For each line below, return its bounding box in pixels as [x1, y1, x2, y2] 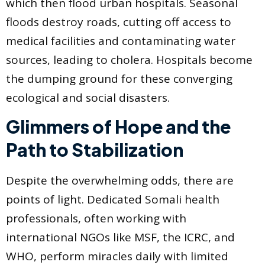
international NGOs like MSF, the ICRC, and [6, 230, 235, 245]
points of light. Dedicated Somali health [6, 192, 219, 208]
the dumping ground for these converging [6, 70, 232, 86]
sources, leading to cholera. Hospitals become [6, 51, 253, 67]
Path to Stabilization [6, 138, 183, 161]
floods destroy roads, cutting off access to [6, 14, 231, 30]
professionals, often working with [6, 211, 186, 227]
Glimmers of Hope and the [6, 115, 231, 138]
